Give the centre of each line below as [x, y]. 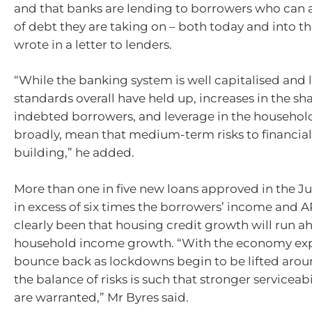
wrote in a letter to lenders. [93, 44]
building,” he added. [74, 153]
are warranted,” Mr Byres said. [101, 297]
